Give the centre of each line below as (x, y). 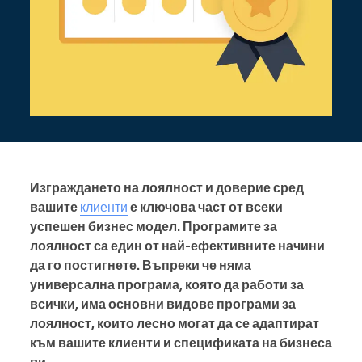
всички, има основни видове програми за (163, 304)
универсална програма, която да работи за (167, 285)
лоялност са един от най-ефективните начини (177, 246)
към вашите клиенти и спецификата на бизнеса (181, 343)
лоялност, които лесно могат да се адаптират (175, 324)
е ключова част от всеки (205, 207)
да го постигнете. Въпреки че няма (141, 265)
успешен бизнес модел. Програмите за (154, 227)
